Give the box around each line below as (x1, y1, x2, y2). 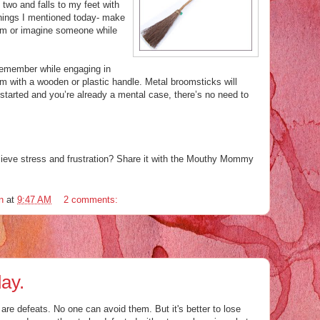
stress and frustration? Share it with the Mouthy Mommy (18, 154, 254, 164)
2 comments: (64, 194, 121, 205)
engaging (64, 64, 101, 74)
